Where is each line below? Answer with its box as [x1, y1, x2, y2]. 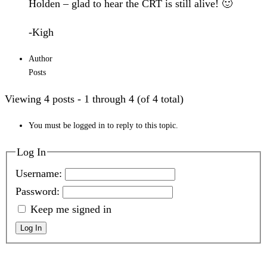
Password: [15, 185, 63, 198]
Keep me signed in [30, 203, 111, 216]
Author [29, 54, 52, 63]
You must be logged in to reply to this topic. [29, 120, 178, 130]
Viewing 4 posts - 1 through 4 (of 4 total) [5, 92, 184, 105]
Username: [15, 167, 65, 180]
